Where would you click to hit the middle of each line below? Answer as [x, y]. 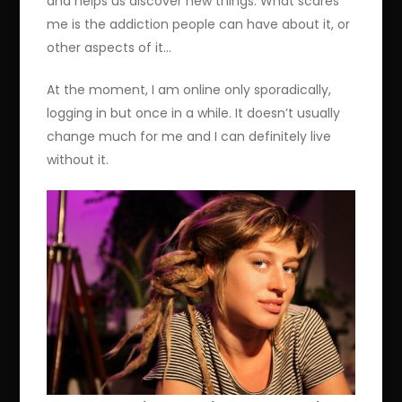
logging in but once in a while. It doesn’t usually [194, 113]
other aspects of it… [109, 47]
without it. [78, 159]
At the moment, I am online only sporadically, [189, 89]
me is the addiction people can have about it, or [199, 24]
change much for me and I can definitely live [189, 136]
